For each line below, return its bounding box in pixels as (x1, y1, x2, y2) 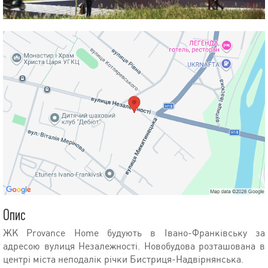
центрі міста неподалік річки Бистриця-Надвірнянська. (3, 253, 243, 265)
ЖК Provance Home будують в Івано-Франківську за (3, 227, 265, 239)
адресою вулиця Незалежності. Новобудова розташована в (3, 240, 265, 252)
